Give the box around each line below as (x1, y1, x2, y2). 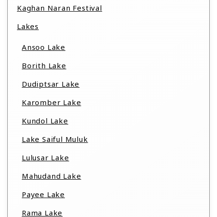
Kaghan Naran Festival (17, 3, 102, 13)
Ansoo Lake (22, 42, 65, 52)
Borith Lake (22, 61, 66, 70)
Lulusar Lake (22, 153, 69, 162)
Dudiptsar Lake (22, 79, 80, 89)
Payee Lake (22, 189, 65, 199)
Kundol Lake (22, 116, 68, 125)
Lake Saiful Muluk (22, 134, 88, 144)
